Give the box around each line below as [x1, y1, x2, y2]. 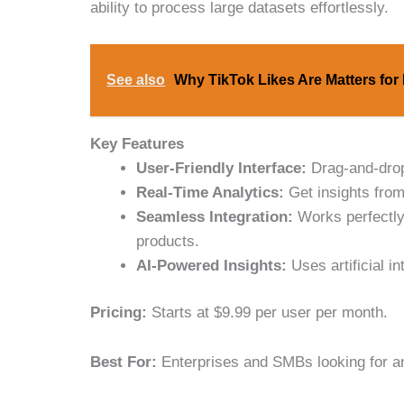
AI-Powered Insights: [136, 256, 288, 274]
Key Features [90, 134, 185, 152]
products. [136, 232, 200, 250]
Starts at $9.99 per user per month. [147, 304, 389, 322]
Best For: [90, 353, 158, 371]
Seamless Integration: [136, 207, 294, 225]
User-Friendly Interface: [136, 159, 308, 177]
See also [106, 71, 166, 87]
